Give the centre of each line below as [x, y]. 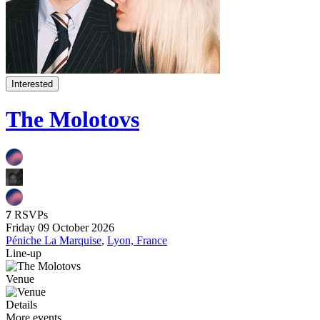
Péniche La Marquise [54, 240]
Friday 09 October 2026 [60, 227]
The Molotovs [72, 120]
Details [21, 304]
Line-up [24, 253]
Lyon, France [137, 240]
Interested [32, 84]
